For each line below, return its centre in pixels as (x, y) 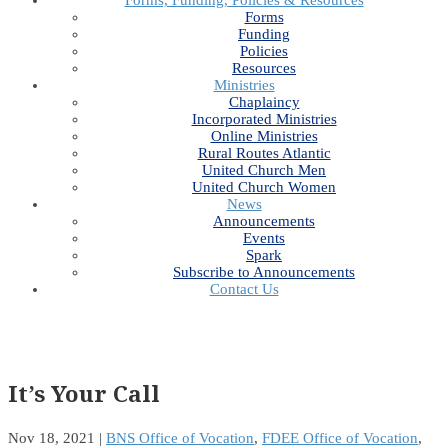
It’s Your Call (84, 393)
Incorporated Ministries (264, 119)
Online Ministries (264, 136)
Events (264, 238)
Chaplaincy (264, 102)
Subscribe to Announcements (264, 272)
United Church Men (264, 170)
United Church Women (264, 187)
